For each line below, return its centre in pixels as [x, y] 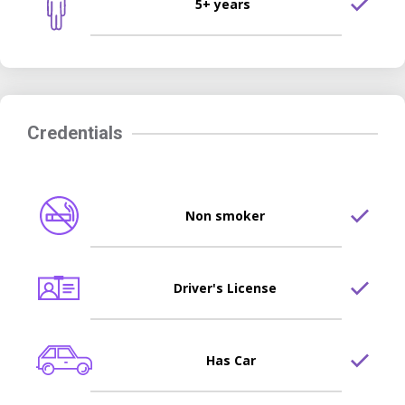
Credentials [75, 132]
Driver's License [225, 287]
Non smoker [225, 215]
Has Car [231, 360]
